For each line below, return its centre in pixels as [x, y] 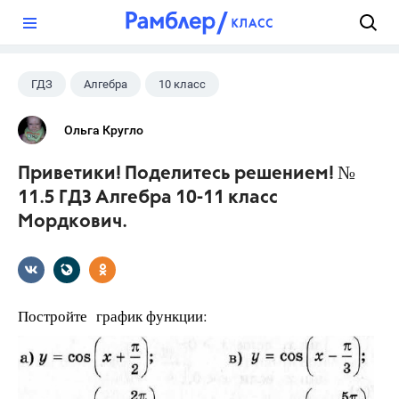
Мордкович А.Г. [194, 119]
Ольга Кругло [104, 130]
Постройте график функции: [113, 316]
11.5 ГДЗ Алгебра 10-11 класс [148, 198]
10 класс [182, 84]
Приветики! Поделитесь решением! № [187, 174]
